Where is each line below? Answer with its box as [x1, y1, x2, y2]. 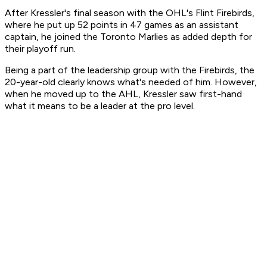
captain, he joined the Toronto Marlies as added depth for [5, 31, 252, 43]
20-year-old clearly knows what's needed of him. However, [5, 76, 257, 88]
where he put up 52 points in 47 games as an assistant [5, 19, 238, 31]
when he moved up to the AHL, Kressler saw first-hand [5, 88, 242, 100]
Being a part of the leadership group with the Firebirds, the [5, 64, 254, 76]
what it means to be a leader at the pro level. [5, 100, 195, 112]
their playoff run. [5, 43, 76, 55]
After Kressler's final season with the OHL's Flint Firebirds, [5, 7, 254, 19]
